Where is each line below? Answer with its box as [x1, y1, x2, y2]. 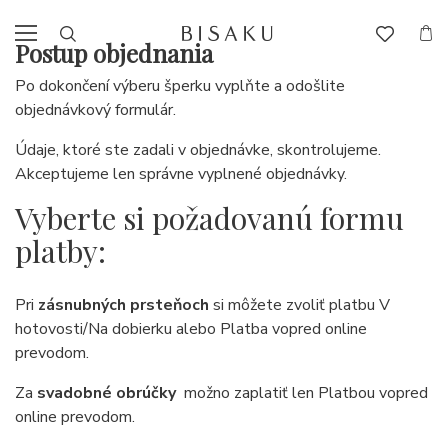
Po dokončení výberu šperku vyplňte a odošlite [15, 75, 345, 97]
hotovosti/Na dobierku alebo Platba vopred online [15, 318, 367, 340]
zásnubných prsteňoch [38, 294, 209, 316]
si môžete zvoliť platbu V [209, 294, 390, 316]
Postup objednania [15, 37, 213, 69]
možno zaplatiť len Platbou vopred [176, 382, 428, 404]
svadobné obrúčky [37, 382, 176, 404]
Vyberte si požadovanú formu [15, 198, 404, 238]
